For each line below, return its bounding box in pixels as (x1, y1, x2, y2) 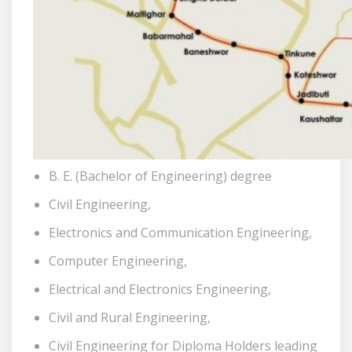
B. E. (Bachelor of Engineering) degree (49, 167, 272, 185)
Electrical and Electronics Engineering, (49, 280, 271, 298)
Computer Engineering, (49, 252, 187, 269)
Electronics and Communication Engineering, (49, 224, 312, 241)
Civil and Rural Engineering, (49, 309, 211, 326)
